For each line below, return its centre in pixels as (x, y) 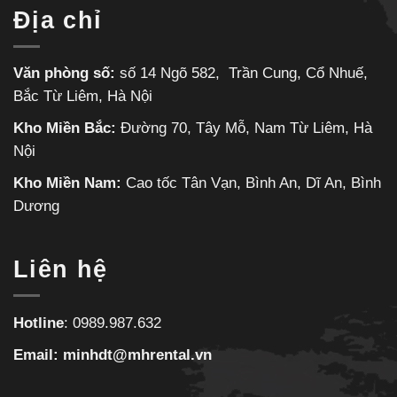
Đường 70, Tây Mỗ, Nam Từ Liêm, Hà (244, 128)
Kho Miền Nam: (70, 183)
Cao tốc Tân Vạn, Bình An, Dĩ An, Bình (253, 183)
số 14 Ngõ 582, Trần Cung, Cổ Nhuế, (244, 74)
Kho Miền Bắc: (65, 128)
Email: (38, 354)
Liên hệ (61, 269)
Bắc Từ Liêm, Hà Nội (83, 97)
